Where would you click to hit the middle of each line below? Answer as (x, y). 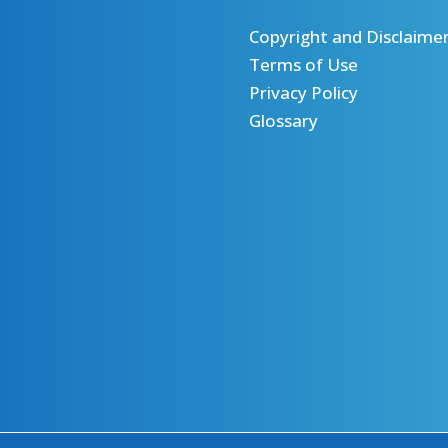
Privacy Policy (303, 92)
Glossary (283, 120)
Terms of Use (303, 64)
